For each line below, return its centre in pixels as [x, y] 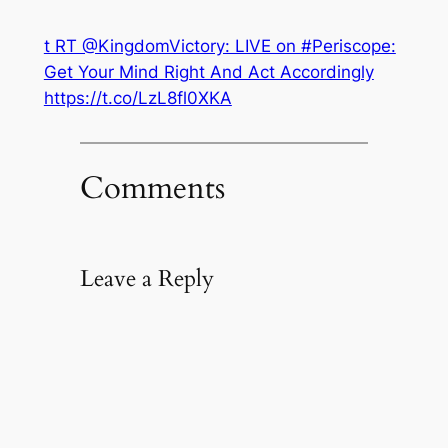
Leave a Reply [146, 278]
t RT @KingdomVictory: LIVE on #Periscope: [219, 46]
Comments [152, 187]
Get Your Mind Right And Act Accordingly [208, 72]
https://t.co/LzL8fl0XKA [137, 98]
